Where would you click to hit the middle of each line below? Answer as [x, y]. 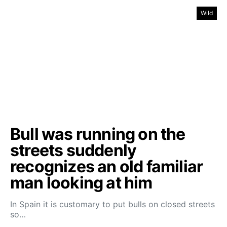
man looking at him [81, 183]
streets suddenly [73, 150]
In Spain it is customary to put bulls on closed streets [112, 204]
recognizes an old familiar [107, 166]
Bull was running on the [98, 134]
